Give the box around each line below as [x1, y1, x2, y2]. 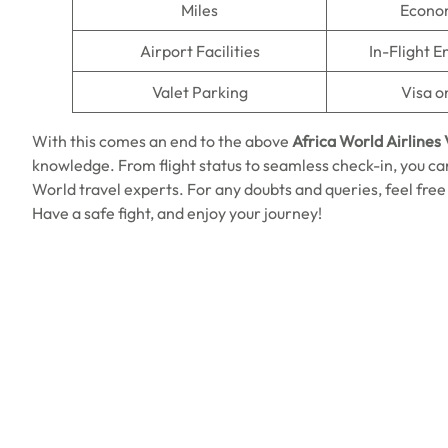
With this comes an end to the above [32, 131, 292, 151]
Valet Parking [151, 82, 248, 102]
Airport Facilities [139, 41, 260, 61]
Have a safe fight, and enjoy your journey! [32, 203, 322, 223]
